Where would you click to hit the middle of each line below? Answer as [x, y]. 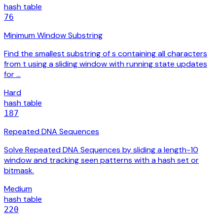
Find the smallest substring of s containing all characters [106, 54]
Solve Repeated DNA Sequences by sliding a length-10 [101, 150]
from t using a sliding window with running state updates [106, 64]
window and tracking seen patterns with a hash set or [101, 160]
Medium [18, 189]
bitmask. [19, 171]
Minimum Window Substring [53, 36]
